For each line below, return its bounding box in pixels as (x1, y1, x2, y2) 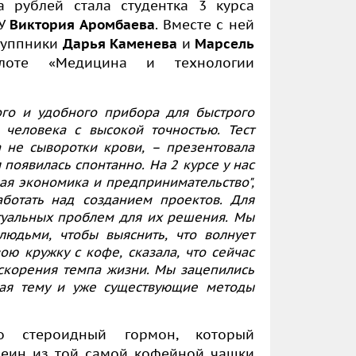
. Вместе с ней (154, 15, 255, 33)
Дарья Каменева (62, 34, 178, 52)
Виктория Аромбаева (10, 15, 155, 33)
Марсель (195, 34, 255, 52)
